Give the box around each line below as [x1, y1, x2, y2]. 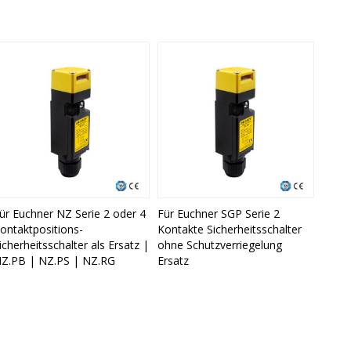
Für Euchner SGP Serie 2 [157, 206, 280, 222]
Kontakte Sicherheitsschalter [157, 222, 302, 237]
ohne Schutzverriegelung [157, 237, 283, 253]
